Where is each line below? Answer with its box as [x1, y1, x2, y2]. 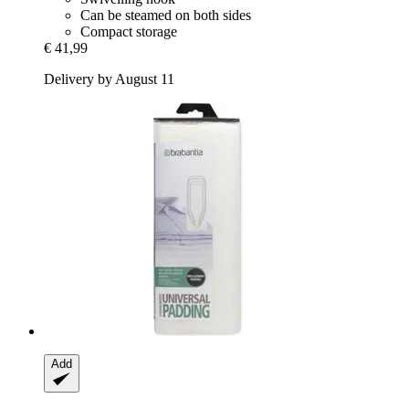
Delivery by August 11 [44, 70, 174, 87]
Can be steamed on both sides [80, 6, 251, 23]
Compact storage [80, 23, 177, 39]
